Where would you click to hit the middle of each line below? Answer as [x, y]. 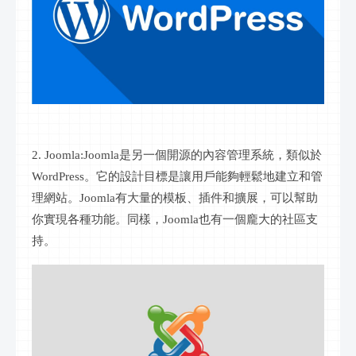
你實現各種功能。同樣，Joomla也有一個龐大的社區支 [175, 219]
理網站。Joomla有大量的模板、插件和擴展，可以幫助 [175, 197]
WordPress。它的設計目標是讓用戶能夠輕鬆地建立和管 [177, 176]
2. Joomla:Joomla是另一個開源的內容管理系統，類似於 [177, 155]
